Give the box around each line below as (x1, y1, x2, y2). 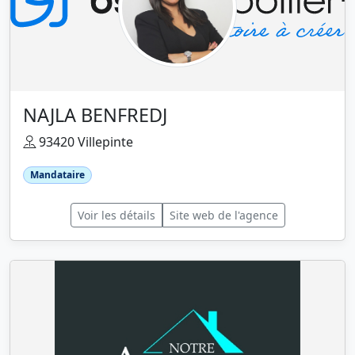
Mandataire (29, 168, 85, 182)
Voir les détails (77, 208, 155, 223)
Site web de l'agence (169, 208, 278, 223)
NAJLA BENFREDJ (23, 102, 167, 128)
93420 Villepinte (36, 133, 133, 151)
